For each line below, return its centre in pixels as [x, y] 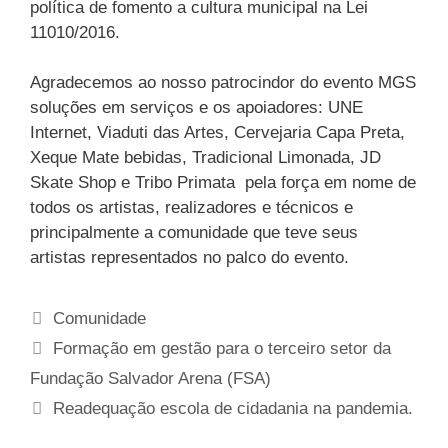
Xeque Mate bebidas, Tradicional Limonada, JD [205, 158]
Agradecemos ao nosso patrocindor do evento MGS [223, 83]
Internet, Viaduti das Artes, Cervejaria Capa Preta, [217, 133]
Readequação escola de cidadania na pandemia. [233, 409]
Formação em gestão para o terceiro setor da [222, 349]
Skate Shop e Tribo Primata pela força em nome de [223, 183]
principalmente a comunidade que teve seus [194, 233]
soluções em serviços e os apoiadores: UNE [196, 108]
